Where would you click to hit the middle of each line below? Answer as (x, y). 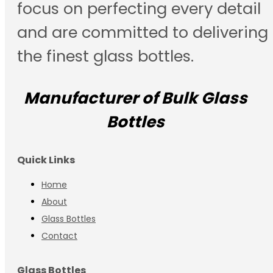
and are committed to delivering (143, 32)
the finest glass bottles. (105, 56)
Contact (59, 236)
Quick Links (46, 160)
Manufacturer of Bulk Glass (135, 98)
